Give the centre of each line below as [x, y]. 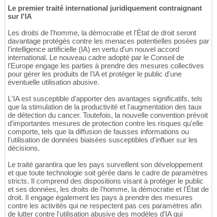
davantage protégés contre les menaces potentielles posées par [108, 41]
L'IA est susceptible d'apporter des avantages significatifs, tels [105, 99]
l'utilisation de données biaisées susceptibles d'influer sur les [103, 140]
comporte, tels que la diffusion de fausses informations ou [98, 132]
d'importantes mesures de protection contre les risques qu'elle [105, 124]
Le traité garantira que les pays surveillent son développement [105, 165]
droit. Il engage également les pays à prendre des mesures [100, 198]
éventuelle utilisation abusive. [54, 82]
